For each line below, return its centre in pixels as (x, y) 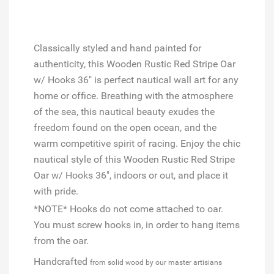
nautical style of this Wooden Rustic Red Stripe (134, 159)
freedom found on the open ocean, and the (125, 127)
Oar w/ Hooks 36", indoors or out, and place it (131, 175)
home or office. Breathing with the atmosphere (133, 95)
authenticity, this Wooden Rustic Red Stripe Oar (135, 64)
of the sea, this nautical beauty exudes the (124, 111)
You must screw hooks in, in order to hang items (137, 224)
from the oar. (61, 240)
